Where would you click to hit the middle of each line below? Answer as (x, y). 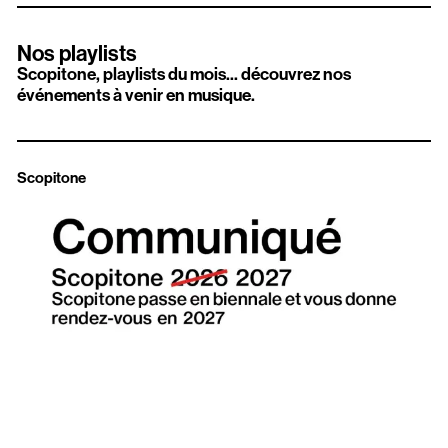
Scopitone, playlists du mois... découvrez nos (184, 73)
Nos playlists (77, 52)
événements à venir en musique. (136, 94)
